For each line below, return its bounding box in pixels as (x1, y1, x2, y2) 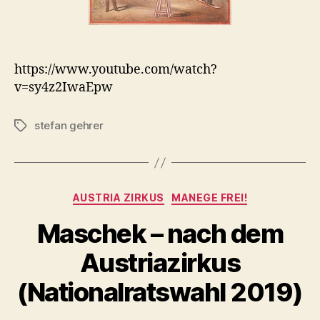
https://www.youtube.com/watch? (14, 61, 217, 79)
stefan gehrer (34, 119, 104, 133)
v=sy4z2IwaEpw (14, 79, 113, 96)
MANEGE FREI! (171, 191, 248, 204)
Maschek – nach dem (36, 217, 284, 249)
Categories (159, 187, 223, 203)
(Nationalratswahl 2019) (17, 276, 303, 308)
